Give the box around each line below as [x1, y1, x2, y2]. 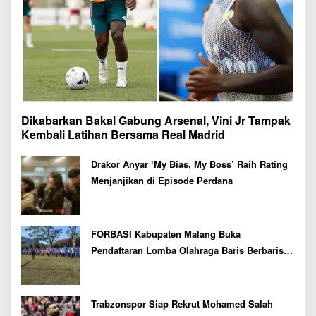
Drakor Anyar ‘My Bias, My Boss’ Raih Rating [91, 157, 288, 171]
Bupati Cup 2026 [91, 259, 162, 273]
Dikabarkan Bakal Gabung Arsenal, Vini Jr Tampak [21, 111, 291, 128]
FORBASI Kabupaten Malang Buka [91, 226, 241, 241]
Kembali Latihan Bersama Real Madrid [21, 126, 225, 142]
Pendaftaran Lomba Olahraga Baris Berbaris [91, 243, 284, 257]
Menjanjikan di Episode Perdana [91, 173, 233, 187]
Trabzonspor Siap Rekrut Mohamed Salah [91, 296, 273, 310]
